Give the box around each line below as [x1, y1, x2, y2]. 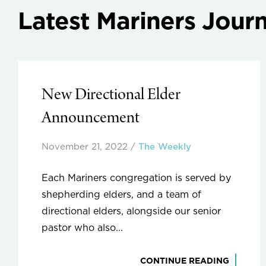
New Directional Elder [42, 86, 180, 104]
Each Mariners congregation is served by [42, 173, 231, 183]
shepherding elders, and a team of [42, 189, 201, 199]
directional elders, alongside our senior [42, 206, 221, 216]
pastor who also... [42, 223, 123, 233]
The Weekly [138, 142, 191, 151]
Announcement [42, 109, 140, 128]
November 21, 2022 [42, 142, 128, 151]
